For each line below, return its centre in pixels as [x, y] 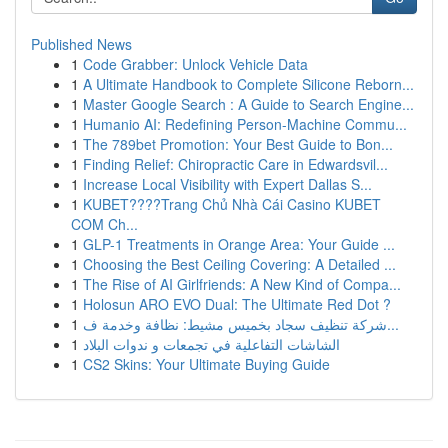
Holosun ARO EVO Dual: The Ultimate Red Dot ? [237, 304]
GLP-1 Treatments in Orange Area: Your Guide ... [239, 244]
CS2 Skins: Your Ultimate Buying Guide [206, 364]
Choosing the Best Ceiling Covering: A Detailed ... [239, 264]
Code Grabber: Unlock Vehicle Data [195, 64]
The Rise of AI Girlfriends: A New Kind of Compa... [242, 284]
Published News [81, 44]
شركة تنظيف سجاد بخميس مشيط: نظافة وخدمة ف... [393, 324]
